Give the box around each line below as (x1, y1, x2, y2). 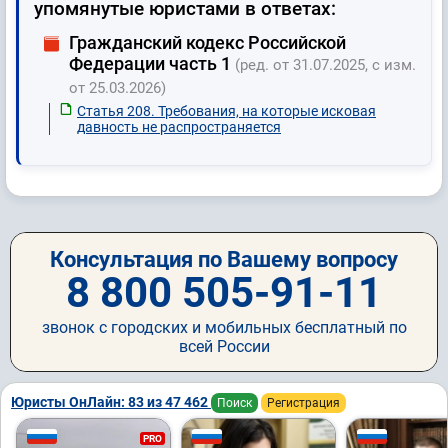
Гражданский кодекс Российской (69, 32, 346, 54)
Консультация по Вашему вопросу (50, 247, 398, 273)
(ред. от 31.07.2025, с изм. (235, 56, 416, 75)
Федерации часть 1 (69, 53, 235, 75)
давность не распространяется (77, 119, 281, 136)
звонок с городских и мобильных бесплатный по (41, 318, 407, 338)
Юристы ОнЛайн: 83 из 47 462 (11, 394, 211, 411)
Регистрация (267, 396, 340, 411)
